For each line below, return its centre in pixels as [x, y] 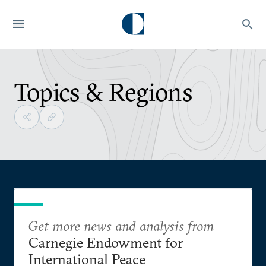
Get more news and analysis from [121, 226]
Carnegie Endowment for [106, 242]
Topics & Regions [104, 92]
